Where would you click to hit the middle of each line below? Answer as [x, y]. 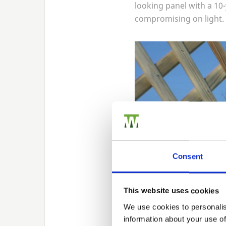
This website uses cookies [171, 191]
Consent [188, 156]
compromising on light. [179, 18]
